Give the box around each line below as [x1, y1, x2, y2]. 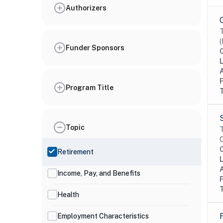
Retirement [57, 147, 94, 156]
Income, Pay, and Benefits [57, 169, 140, 177]
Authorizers [66, 3, 107, 12]
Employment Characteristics [57, 212, 149, 220]
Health [57, 190, 79, 199]
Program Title [66, 83, 113, 92]
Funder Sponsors [66, 43, 124, 52]
